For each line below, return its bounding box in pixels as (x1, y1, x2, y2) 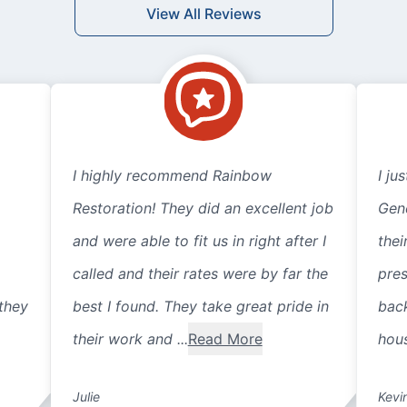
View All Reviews (145, 5, 262, 23)
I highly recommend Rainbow (72, 166, 272, 184)
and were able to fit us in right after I (72, 232, 326, 250)
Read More (187, 330, 263, 348)
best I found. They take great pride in (72, 297, 329, 315)
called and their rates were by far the (72, 264, 328, 283)
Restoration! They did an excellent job (72, 199, 333, 217)
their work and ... (72, 330, 188, 348)
